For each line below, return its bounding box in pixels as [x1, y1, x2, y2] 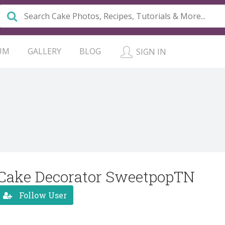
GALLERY [28, 46, 61, 57]
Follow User [17, 189, 67, 200]
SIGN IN [134, 46, 166, 57]
